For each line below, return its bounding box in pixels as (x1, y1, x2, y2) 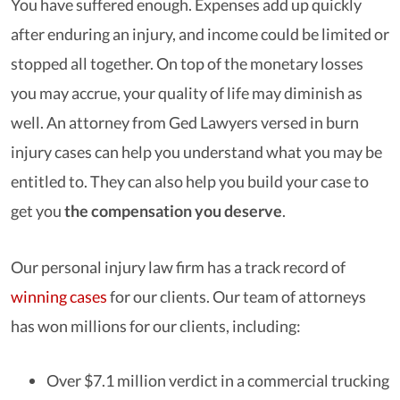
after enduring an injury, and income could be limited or (11, 24, 389, 44)
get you (11, 201, 64, 221)
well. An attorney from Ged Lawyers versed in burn (11, 112, 359, 132)
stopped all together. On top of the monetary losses (11, 54, 363, 73)
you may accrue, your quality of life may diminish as (11, 83, 362, 103)
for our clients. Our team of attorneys (107, 287, 366, 306)
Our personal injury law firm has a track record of (11, 257, 346, 277)
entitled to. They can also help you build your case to (11, 171, 369, 191)
